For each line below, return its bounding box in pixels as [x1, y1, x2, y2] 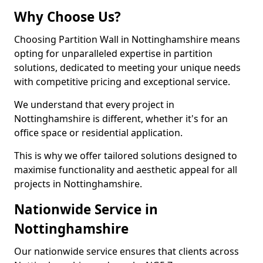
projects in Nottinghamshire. [14, 177, 142, 190]
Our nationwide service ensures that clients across [14, 245, 239, 258]
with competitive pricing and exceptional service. [14, 75, 230, 88]
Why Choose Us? [14, 8, 121, 26]
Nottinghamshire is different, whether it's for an [14, 112, 228, 125]
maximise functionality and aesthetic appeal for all [14, 163, 237, 176]
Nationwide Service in [14, 200, 158, 218]
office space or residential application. [14, 126, 183, 139]
